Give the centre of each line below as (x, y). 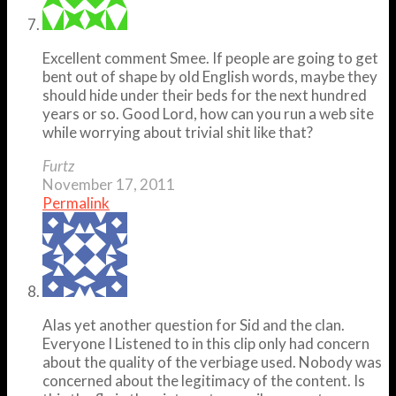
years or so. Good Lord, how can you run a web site (208, 113)
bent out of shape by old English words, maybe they (210, 76)
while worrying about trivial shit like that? (178, 132)
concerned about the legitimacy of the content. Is (204, 380)
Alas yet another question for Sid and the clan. (194, 324)
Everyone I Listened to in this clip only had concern (206, 343)
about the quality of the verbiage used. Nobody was (212, 362)
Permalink (76, 202)
